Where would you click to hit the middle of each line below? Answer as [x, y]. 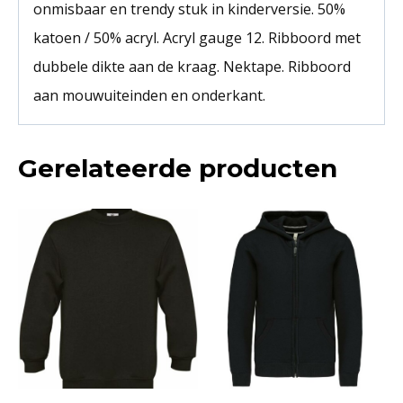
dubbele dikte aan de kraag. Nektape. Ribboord [192, 67]
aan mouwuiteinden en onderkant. [149, 96]
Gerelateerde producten [178, 169]
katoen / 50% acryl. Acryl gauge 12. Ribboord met [197, 38]
